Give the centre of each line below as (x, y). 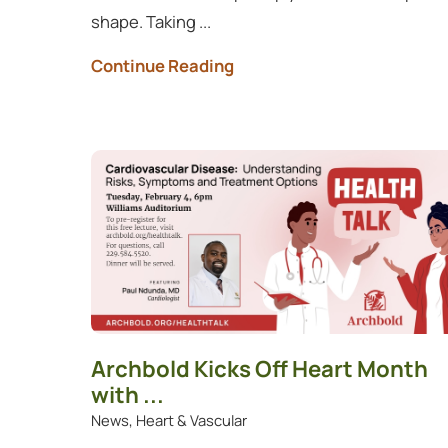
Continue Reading (162, 66)
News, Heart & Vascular (168, 419)
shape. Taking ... (150, 21)
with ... (127, 394)
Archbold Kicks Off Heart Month (259, 368)
